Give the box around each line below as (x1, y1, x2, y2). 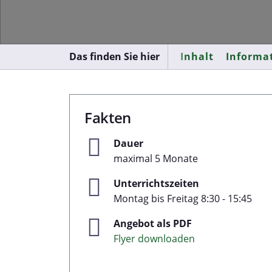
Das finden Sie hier (69, 50, 160, 63)
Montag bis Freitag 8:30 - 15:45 (114, 192, 252, 205)
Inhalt (180, 50, 214, 63)
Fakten (84, 107, 131, 127)
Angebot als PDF (114, 217, 192, 230)
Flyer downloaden (114, 232, 195, 245)
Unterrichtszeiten (114, 177, 199, 190)
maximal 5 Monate (114, 152, 198, 165)
